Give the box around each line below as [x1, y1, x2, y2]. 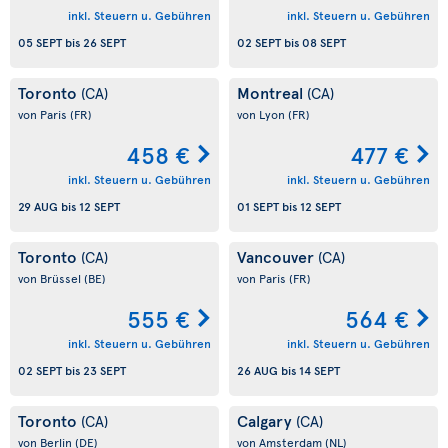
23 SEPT [83, 362, 126, 379]
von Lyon [237, 106, 288, 122]
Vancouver [237, 245, 318, 267]
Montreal [237, 81, 307, 103]
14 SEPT [299, 362, 340, 379]
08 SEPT [302, 34, 346, 51]
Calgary [237, 409, 296, 431]
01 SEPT [237, 198, 279, 215]
